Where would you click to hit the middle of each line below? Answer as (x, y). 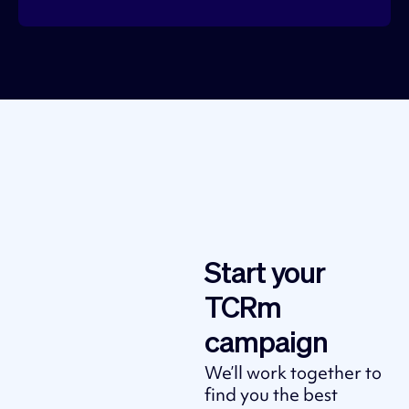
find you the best (271, 394)
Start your (265, 274)
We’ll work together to (293, 372)
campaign (266, 344)
